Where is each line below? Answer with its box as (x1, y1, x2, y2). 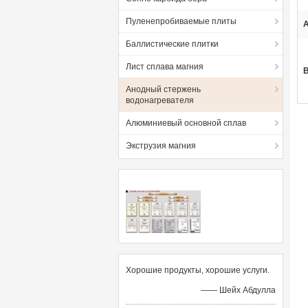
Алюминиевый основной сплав (126, 118, 246, 128)
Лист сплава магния (126, 62, 203, 71)
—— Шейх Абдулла (201, 285, 276, 295)
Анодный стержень (126, 85, 201, 94)
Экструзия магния (126, 141, 196, 151)
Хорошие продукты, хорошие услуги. (126, 265, 269, 275)
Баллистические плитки (126, 39, 219, 49)
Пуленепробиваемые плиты (126, 16, 236, 26)
